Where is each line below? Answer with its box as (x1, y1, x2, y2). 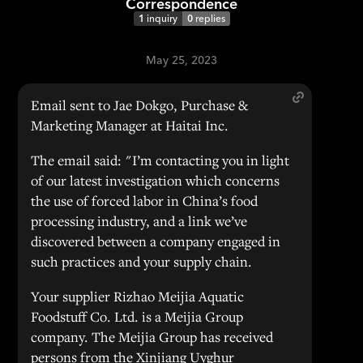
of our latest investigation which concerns (31, 171, 280, 190)
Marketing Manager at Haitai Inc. (31, 116, 229, 135)
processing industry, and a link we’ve (31, 211, 248, 230)
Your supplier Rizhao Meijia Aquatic (31, 287, 245, 305)
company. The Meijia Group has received (31, 327, 274, 346)
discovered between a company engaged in (31, 232, 281, 250)
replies (194, 12, 225, 24)
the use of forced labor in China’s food (31, 191, 258, 210)
